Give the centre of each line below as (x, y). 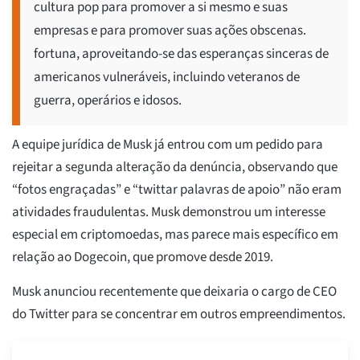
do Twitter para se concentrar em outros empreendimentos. (179, 314)
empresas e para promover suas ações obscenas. (170, 30)
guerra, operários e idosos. (108, 100)
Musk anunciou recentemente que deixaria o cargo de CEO (174, 291)
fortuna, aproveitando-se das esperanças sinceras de (181, 53)
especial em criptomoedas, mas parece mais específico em (175, 234)
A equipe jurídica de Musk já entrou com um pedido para (168, 144)
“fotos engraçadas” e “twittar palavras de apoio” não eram (177, 189)
